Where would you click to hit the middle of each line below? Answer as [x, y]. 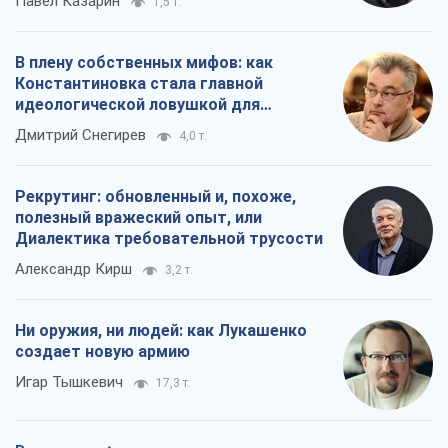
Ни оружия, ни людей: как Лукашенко [161, 331]
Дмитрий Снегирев [80, 135]
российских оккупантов [108, 126]
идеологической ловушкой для [137, 105]
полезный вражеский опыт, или [138, 218]
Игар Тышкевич [69, 382]
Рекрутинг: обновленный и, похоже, [155, 197]
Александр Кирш [73, 269]
